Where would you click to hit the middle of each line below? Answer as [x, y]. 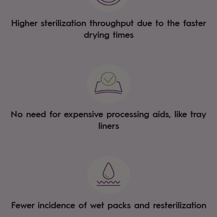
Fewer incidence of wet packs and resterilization [108, 204]
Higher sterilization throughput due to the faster [108, 22]
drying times [108, 34]
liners [108, 125]
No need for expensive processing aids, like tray [108, 113]
